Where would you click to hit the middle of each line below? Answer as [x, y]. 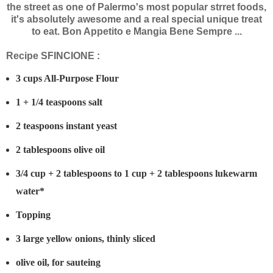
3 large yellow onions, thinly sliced [86, 239]
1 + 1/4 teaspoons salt [59, 102]
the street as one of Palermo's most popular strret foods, [136, 7]
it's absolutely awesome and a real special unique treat [136, 19]
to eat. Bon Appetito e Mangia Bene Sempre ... [136, 32]
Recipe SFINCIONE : [53, 56]
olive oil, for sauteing [58, 263]
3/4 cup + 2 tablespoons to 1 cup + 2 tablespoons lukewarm [136, 174]
